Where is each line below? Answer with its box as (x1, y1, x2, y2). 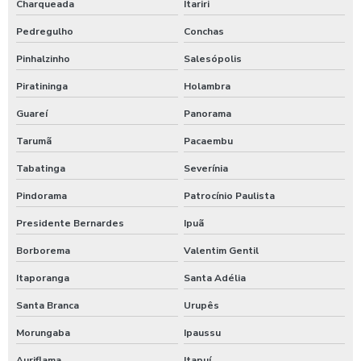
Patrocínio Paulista (183, 189, 275, 202)
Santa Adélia (183, 272, 246, 284)
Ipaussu (183, 326, 221, 339)
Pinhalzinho (16, 52, 70, 65)
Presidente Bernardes (16, 217, 124, 230)
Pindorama (16, 189, 67, 202)
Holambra (183, 80, 230, 93)
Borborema (16, 244, 70, 257)
